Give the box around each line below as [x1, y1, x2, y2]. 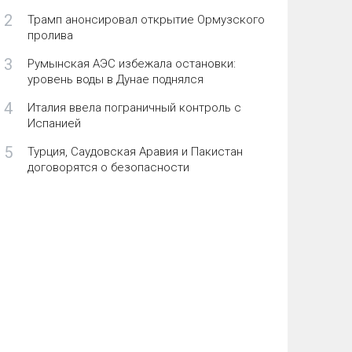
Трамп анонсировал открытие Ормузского [27, 13, 265, 27]
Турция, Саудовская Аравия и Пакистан [27, 145, 243, 159]
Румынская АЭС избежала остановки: [27, 57, 236, 71]
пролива [27, 28, 73, 43]
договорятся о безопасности [27, 160, 189, 175]
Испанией [27, 116, 81, 131]
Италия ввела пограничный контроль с [27, 101, 241, 115]
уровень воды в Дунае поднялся [27, 72, 203, 87]
